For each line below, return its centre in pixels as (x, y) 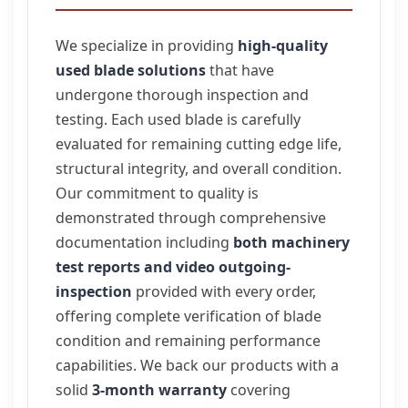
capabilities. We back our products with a (197, 365)
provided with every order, (224, 291)
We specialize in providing (147, 46)
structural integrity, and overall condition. (199, 168)
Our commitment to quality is (157, 193)
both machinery (291, 242)
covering (259, 390)
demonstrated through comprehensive (191, 218)
